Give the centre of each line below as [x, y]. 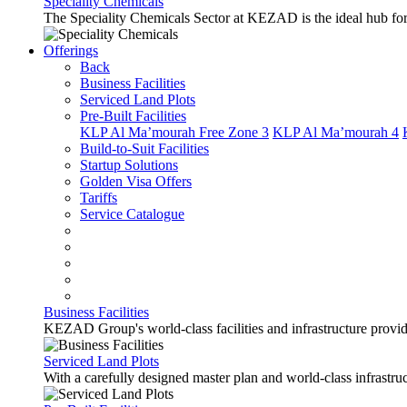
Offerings [71, 50]
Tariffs [99, 198]
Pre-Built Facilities [133, 116]
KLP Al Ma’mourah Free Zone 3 [174, 132]
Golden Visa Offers [136, 181]
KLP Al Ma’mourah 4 [336, 132]
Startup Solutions [129, 165]
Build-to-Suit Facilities [144, 149]
